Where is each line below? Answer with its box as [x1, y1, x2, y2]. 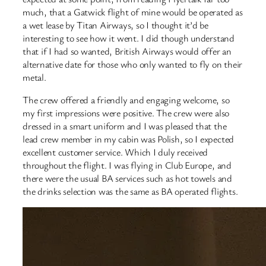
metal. [23, 70, 46, 84]
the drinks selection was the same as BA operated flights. [23, 185, 238, 198]
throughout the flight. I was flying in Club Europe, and [23, 159, 232, 172]
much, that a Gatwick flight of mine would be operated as [23, 5, 243, 18]
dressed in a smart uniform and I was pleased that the [23, 119, 227, 133]
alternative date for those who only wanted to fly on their [23, 57, 243, 71]
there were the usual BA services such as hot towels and [23, 172, 232, 185]
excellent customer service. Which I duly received [23, 145, 208, 159]
